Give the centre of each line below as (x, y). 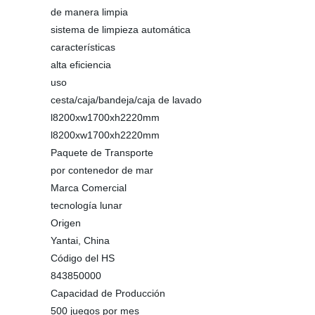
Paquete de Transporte (102, 153)
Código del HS (83, 258)
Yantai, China (80, 240)
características (83, 47)
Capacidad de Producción (108, 293)
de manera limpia (89, 12)
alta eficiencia (81, 65)
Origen (66, 223)
